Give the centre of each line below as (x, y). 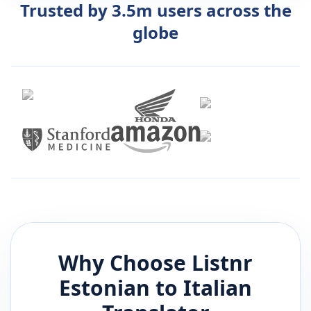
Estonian (104, 288)
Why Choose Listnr (155, 263)
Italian (218, 288)
